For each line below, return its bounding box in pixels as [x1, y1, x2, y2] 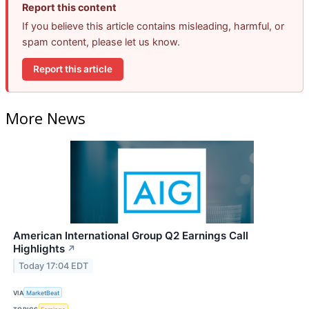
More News [6, 108, 86, 129]
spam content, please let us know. [22, 35, 180, 48]
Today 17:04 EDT [19, 260, 89, 271]
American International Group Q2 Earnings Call [13, 229, 248, 243]
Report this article [33, 63, 112, 74]
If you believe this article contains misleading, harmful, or [22, 19, 284, 32]
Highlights [13, 242, 65, 256]
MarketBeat [26, 288, 60, 297]
